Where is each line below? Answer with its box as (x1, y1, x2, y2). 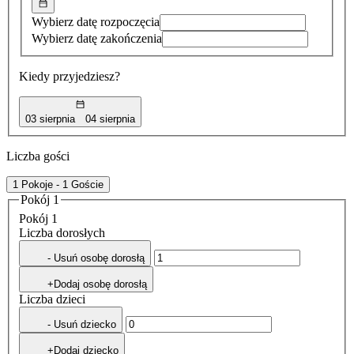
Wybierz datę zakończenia (32, 32, 162, 46)
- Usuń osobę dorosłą (47, 251, 145, 264)
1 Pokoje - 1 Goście (13, 178, 104, 190)
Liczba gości (6, 149, 70, 163)
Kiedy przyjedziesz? (19, 70, 120, 84)
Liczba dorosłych (19, 225, 105, 239)
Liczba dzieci (19, 292, 85, 306)
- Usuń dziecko (47, 318, 116, 330)
